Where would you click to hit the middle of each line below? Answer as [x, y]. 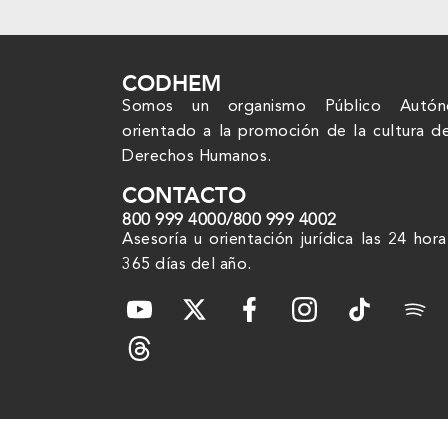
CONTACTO [184, 195]
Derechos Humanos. [199, 157]
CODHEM [171, 84]
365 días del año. [187, 264]
